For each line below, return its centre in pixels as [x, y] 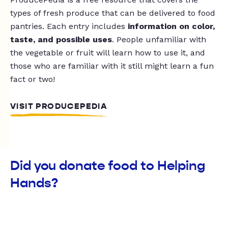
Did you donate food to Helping [108, 165]
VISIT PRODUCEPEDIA [59, 106]
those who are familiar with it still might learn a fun [112, 66]
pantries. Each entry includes [69, 26]
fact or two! [33, 79]
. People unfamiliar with [159, 39]
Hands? [34, 183]
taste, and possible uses [61, 39]
